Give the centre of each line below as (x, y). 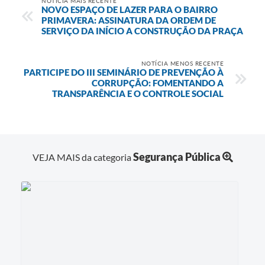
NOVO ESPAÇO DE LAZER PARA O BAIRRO (130, 9)
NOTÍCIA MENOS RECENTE (182, 63)
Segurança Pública (177, 156)
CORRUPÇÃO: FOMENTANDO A (158, 83)
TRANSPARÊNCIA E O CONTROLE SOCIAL (138, 93)
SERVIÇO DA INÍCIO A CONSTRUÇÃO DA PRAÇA (142, 30)
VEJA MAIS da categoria (83, 157)
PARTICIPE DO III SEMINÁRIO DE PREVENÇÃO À (124, 72)
